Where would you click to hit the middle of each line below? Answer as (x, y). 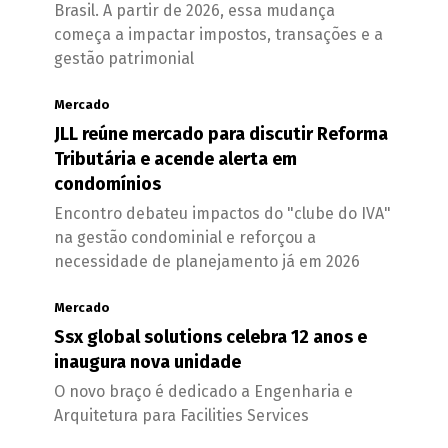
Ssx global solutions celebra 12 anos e (210, 337)
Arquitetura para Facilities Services (181, 415)
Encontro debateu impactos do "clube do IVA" (222, 213)
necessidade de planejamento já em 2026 (207, 261)
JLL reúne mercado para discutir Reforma (221, 134)
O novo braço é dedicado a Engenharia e (203, 391)
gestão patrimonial (124, 58)
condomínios (107, 184)
